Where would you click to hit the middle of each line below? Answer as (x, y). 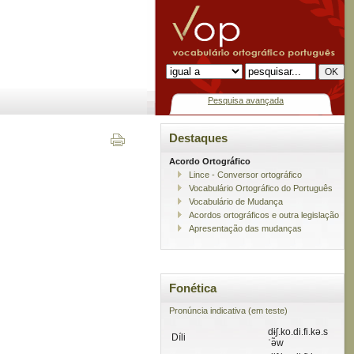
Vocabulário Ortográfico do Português (261, 188)
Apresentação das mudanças (245, 228)
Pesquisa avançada (246, 100)
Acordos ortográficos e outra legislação (264, 215)
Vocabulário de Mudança (236, 201)
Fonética (193, 288)
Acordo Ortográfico (210, 161)
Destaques (198, 138)
